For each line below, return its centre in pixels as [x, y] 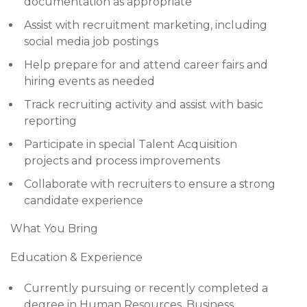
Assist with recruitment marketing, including [146, 25]
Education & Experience [76, 257]
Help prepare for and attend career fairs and [146, 65]
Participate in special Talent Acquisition [131, 144]
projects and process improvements [122, 161]
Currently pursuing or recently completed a [146, 288]
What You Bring [54, 229]
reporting [50, 121]
